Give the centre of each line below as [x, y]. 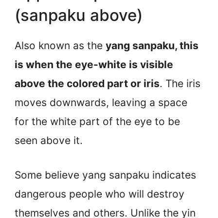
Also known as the [60, 46]
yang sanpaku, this [152, 46]
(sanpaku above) [79, 15]
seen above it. [49, 141]
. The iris [180, 84]
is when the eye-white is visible [94, 65]
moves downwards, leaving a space [101, 103]
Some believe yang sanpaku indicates [105, 175]
